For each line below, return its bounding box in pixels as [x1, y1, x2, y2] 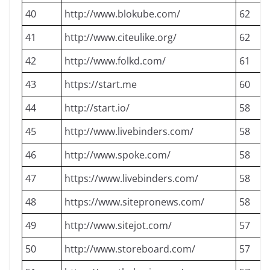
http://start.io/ [64, 101, 130, 115]
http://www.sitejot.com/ [64, 219, 172, 232]
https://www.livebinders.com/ [64, 172, 198, 185]
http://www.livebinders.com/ [64, 125, 193, 138]
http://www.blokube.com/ [64, 7, 180, 20]
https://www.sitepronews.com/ [64, 195, 204, 209]
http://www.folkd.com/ [64, 54, 166, 67]
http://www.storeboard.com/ [64, 242, 195, 256]
